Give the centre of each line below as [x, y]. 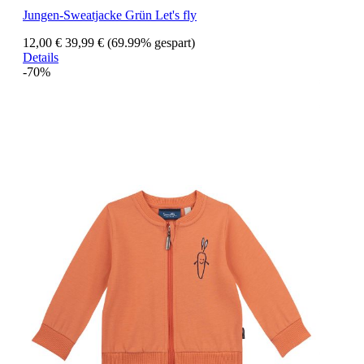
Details [41, 58]
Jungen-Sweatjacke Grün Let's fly [110, 15]
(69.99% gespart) [151, 43]
